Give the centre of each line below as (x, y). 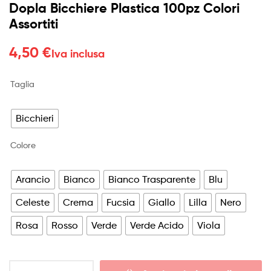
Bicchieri (35, 119)
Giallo (162, 203)
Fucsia (121, 203)
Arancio (33, 180)
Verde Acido (157, 226)
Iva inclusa (78, 54)
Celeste (33, 203)
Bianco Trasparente (152, 180)
